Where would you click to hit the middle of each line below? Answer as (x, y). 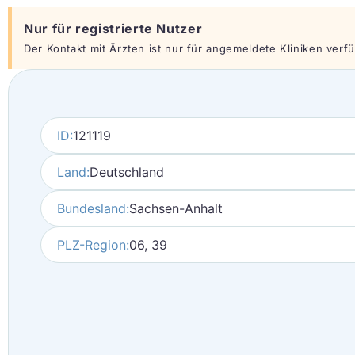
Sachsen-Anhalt (176, 208)
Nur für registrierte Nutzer (113, 29)
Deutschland (127, 172)
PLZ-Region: (93, 245)
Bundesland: (93, 208)
